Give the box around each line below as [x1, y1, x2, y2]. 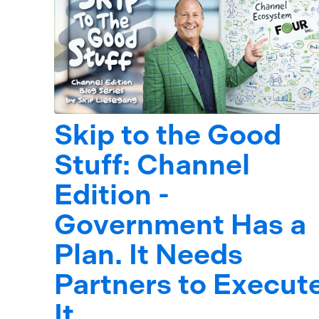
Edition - [54, 177, 169, 211]
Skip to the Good [54, 117, 281, 152]
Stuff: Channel [54, 147, 250, 182]
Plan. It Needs [54, 237, 243, 271]
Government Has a [54, 207, 306, 241]
